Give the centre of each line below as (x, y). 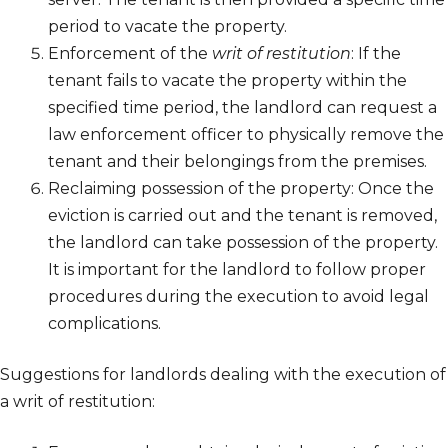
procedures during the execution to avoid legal (238, 297)
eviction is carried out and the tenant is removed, (242, 216)
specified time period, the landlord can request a (242, 108)
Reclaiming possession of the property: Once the (241, 189)
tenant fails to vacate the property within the (227, 81)
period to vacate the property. (167, 27)
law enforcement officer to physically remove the (246, 135)
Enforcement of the (130, 54)
